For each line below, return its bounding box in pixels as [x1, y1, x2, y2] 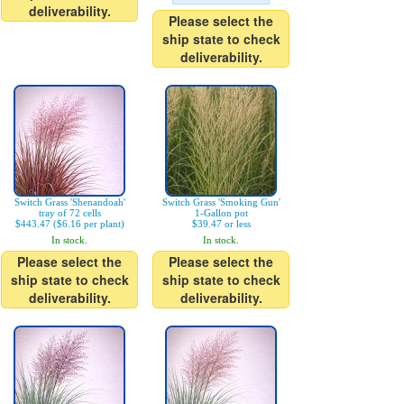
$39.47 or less [191, 218, 251, 230]
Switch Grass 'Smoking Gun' [161, 197, 280, 208]
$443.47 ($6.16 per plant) [14, 218, 124, 230]
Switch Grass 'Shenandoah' [14, 197, 125, 208]
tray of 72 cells [38, 207, 101, 219]
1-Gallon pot [194, 207, 248, 219]
